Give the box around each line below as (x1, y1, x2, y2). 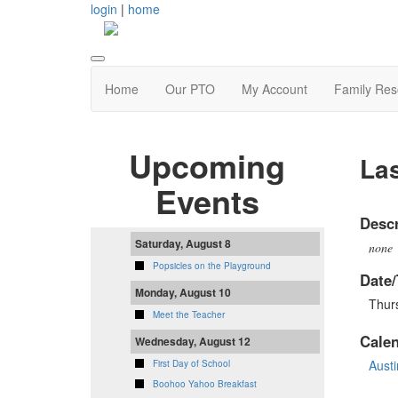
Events (155, 178, 259, 225)
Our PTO (165, 80, 215, 99)
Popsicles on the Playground (153, 259, 271, 273)
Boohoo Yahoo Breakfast (153, 378, 257, 391)
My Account (242, 80, 307, 99)
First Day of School (153, 357, 230, 370)
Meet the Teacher (153, 308, 225, 322)
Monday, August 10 (135, 284, 231, 301)
